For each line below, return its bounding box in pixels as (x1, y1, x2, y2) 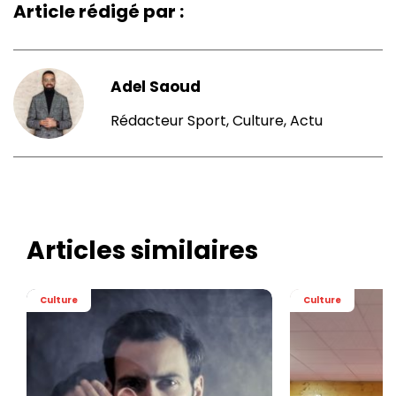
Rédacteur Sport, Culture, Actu (110, 110, 323, 132)
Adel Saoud (110, 76, 201, 98)
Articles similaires (27, 233, 258, 269)
